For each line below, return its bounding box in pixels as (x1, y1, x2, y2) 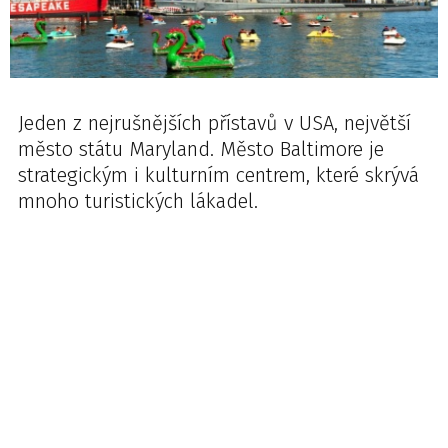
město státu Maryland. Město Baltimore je (18, 137, 384, 161)
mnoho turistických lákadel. (18, 189, 258, 213)
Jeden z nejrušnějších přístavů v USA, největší (18, 111, 411, 135)
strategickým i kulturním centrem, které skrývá (18, 163, 419, 187)
